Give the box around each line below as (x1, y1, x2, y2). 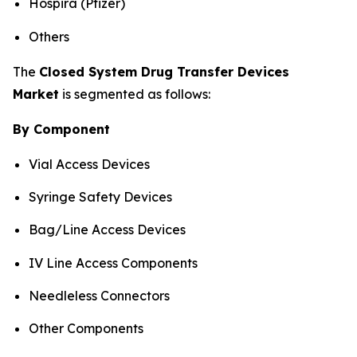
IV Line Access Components (29, 254, 198, 271)
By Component (13, 120, 110, 137)
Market (13, 85, 59, 102)
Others (29, 28, 69, 45)
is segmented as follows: (59, 85, 210, 102)
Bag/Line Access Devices (29, 222, 186, 238)
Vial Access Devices (29, 155, 150, 172)
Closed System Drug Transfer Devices (39, 63, 289, 80)
